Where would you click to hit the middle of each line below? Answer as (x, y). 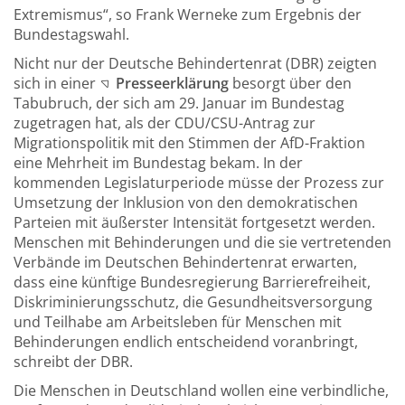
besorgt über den (290, 83)
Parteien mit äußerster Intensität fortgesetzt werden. (194, 222)
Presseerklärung (172, 83)
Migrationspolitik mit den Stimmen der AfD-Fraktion (189, 142)
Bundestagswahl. (71, 34)
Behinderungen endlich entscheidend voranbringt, (186, 341)
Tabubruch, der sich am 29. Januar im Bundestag (179, 103)
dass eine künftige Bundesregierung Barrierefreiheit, (192, 282)
